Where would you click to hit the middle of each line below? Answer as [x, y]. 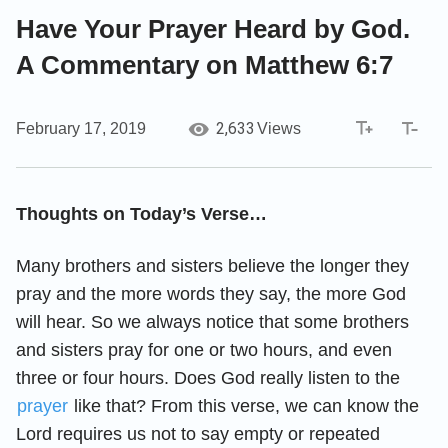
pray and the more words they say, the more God [211, 293]
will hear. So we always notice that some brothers [212, 321]
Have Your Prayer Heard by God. [213, 28]
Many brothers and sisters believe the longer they [212, 265]
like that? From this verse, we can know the [244, 405]
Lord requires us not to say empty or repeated [198, 433]
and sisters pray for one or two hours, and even [204, 349]
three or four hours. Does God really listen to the [208, 377]
